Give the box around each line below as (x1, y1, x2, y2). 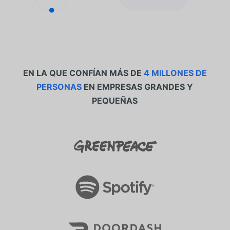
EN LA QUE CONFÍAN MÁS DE (23, 68, 144, 79)
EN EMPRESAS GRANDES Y (82, 82, 194, 92)
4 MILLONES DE (143, 68, 207, 79)
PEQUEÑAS (92, 95, 138, 106)
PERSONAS (36, 82, 82, 92)
